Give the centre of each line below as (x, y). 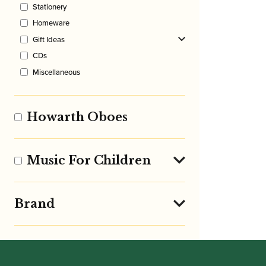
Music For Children (89, 161)
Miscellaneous (56, 72)
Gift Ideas (49, 39)
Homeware (51, 23)
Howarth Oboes (77, 117)
